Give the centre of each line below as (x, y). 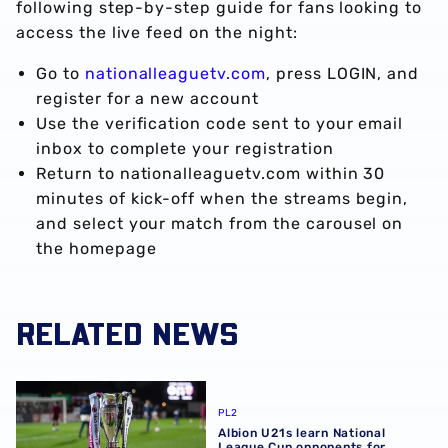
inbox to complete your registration (185, 149)
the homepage (96, 249)
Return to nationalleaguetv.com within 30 (211, 174)
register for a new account (147, 99)
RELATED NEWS (127, 333)
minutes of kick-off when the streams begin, (222, 199)
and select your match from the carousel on (220, 224)
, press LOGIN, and (342, 74)
